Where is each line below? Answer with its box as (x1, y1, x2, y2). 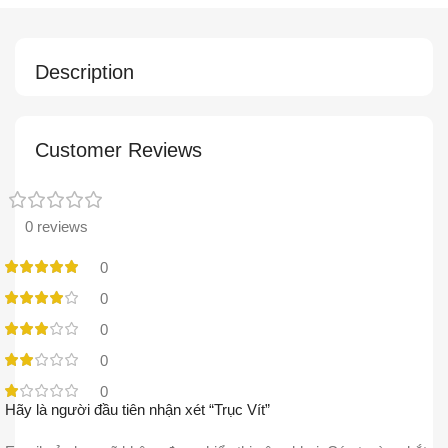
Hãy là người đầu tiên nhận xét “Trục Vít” (5, 400, 270, 418)
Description (35, 60, 134, 83)
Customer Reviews (35, 138, 202, 161)
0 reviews (25, 217, 88, 235)
